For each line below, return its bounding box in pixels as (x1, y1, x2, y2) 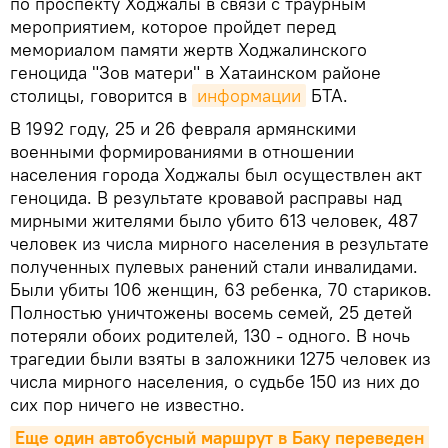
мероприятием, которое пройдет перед (10, 14, 336, 38)
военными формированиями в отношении (10, 139, 354, 163)
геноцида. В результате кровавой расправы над (10, 185, 402, 209)
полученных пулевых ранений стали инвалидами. (10, 254, 418, 278)
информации (197, 83, 301, 107)
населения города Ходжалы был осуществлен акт (10, 162, 422, 186)
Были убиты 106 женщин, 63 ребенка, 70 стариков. (10, 277, 432, 301)
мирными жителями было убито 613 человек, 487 (10, 208, 418, 232)
